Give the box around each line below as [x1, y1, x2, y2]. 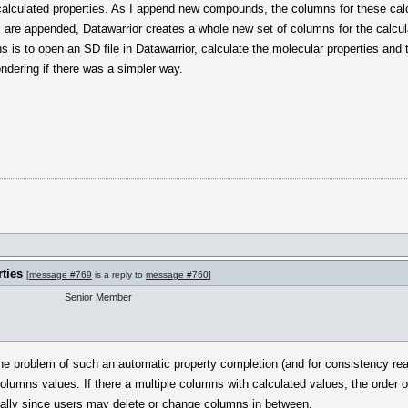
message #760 [146, 270, 209, 280]
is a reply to [92, 270, 146, 280]
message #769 [29, 270, 92, 280]
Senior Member [65, 291, 132, 302]
